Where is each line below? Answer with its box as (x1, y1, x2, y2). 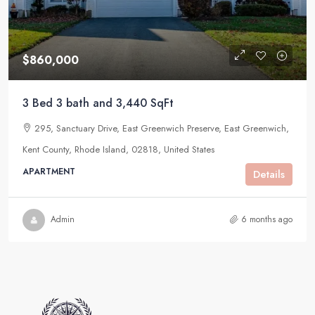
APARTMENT (22, 165, 75, 179)
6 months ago (241, 213, 292, 226)
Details (253, 166, 285, 182)
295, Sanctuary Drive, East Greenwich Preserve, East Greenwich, (34, 122, 289, 136)
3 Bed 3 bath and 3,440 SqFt (22, 95, 174, 112)
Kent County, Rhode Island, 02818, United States (22, 143, 214, 157)
